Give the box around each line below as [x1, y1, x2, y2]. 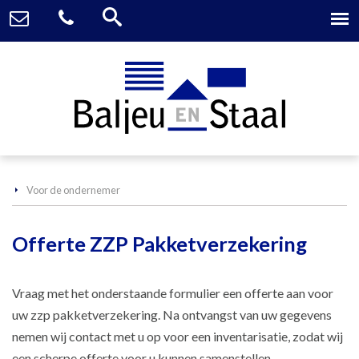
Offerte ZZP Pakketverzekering [12, 232, 307, 256]
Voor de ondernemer [26, 184, 120, 196]
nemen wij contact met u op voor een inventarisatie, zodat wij [12, 329, 343, 344]
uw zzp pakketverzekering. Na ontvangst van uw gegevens [12, 307, 332, 322]
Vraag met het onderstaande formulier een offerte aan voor [12, 285, 333, 301]
